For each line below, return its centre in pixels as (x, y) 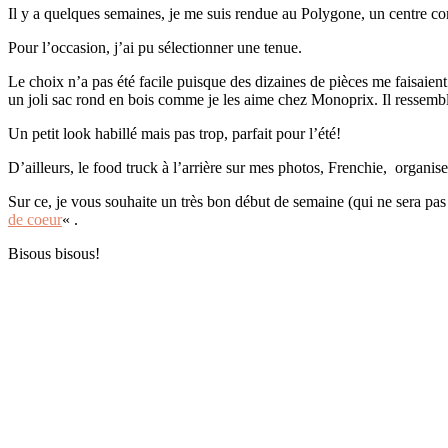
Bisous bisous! (54, 253)
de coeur (35, 219)
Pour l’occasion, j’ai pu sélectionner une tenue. (155, 47)
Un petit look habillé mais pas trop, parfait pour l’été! (174, 133)
